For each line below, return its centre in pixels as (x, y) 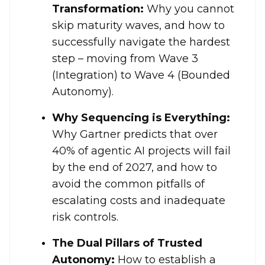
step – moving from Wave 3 (125, 58)
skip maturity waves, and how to (138, 25)
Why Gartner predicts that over (135, 134)
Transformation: (98, 9)
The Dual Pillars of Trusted (127, 243)
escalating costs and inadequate (139, 200)
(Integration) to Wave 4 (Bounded (141, 75)
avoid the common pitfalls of (128, 184)
